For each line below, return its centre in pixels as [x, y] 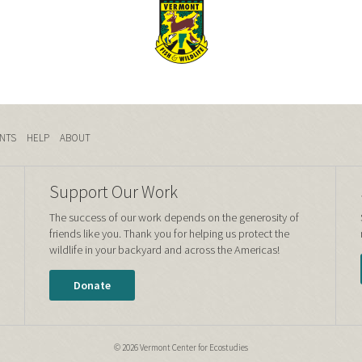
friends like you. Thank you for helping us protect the [169, 233]
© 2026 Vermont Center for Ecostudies [181, 347]
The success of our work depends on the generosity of [174, 217]
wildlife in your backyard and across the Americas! [164, 249]
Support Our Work [114, 192]
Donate [92, 285]
